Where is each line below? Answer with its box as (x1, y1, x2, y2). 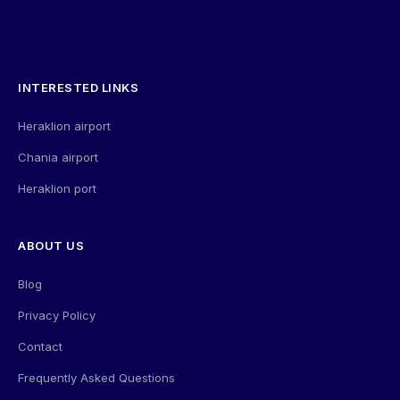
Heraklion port (18, 180, 96, 196)
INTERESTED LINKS (18, 79, 138, 95)
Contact (18, 338, 62, 354)
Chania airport (18, 149, 98, 164)
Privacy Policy (18, 307, 96, 322)
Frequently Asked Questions (18, 370, 175, 385)
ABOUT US (18, 237, 84, 253)
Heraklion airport (18, 118, 111, 133)
